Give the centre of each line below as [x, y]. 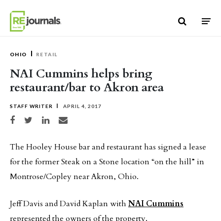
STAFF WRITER [31, 106]
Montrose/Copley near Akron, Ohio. [74, 177]
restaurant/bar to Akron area [87, 88]
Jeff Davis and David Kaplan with [69, 204]
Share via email [74, 119]
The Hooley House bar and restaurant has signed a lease [108, 147]
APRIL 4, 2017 [82, 106]
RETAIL [47, 54]
